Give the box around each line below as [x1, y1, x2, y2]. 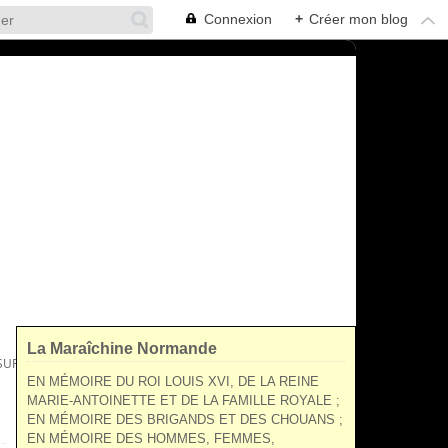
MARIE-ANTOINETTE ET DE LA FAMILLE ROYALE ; [27, 393, 340, 408]
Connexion [204, 11, 272, 27]
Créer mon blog [309, 11, 408, 27]
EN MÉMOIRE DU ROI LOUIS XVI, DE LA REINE [27, 374, 319, 389]
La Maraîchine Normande [27, 340, 217, 357]
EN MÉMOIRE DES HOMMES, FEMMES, [27, 431, 275, 446]
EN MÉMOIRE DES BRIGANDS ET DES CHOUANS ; [27, 412, 343, 427]
